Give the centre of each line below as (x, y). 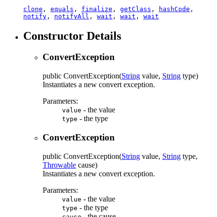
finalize (97, 9)
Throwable (59, 165)
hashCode (174, 9)
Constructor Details (72, 36)
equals (62, 9)
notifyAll (72, 16)
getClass (136, 9)
